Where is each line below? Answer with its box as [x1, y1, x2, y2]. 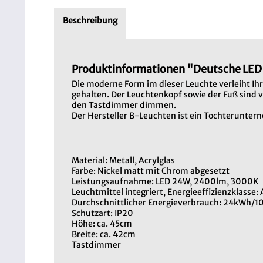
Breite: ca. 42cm [72, 229, 136, 240]
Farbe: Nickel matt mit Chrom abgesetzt [72, 166, 230, 176]
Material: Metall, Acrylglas [72, 155, 175, 166]
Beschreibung [63, 15, 117, 26]
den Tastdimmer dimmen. [72, 100, 176, 110]
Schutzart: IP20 [72, 208, 133, 218]
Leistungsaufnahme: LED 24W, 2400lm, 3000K [72, 176, 258, 187]
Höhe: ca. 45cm [72, 218, 132, 229]
